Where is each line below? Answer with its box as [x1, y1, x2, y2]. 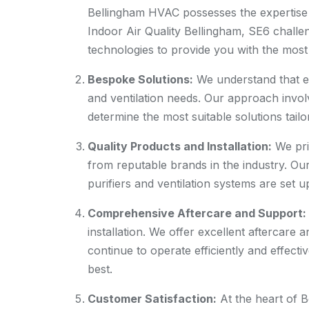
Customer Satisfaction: [88, 292, 217, 306]
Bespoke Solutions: [88, 72, 193, 86]
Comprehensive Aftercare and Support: [88, 206, 306, 220]
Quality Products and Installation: [88, 139, 272, 153]
